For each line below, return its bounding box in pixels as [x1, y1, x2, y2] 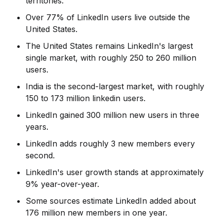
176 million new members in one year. [26, 207, 168, 218]
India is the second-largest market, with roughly [26, 81, 205, 91]
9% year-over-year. [26, 179, 100, 189]
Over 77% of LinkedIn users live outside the [26, 12, 190, 22]
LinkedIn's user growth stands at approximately [26, 167, 204, 177]
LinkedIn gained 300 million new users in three [26, 110, 200, 120]
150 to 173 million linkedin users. [26, 93, 146, 103]
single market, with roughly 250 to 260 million [26, 52, 197, 63]
